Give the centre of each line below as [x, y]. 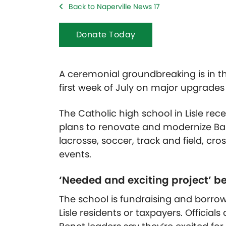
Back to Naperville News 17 [114, 6]
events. [76, 154]
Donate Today [106, 34]
